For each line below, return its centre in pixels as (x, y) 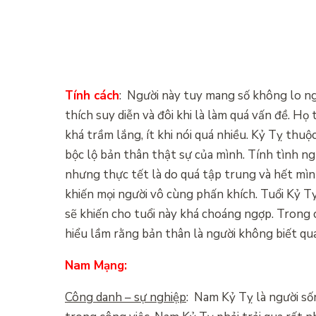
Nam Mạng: (98, 265)
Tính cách (92, 95)
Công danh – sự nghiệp (126, 297)
